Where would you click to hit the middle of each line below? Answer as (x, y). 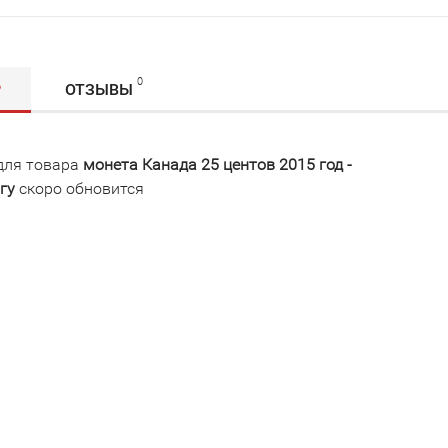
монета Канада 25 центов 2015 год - (217, 164)
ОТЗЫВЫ (99, 89)
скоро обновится (79, 188)
